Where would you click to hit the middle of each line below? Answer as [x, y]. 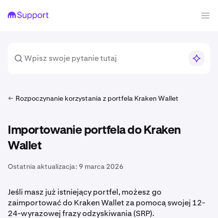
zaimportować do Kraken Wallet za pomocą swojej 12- [107, 203]
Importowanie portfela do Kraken [94, 130]
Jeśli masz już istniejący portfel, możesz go [85, 192]
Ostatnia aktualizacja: [43, 166]
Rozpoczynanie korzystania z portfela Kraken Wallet [97, 98]
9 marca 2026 [101, 166]
